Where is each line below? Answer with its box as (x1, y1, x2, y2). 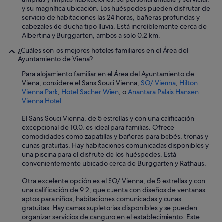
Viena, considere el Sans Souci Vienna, (22, 78, 141, 87)
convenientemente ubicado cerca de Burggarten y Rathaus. (22, 159, 206, 167)
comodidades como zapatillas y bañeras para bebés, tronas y (22, 132, 208, 141)
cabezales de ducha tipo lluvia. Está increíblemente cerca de (22, 22, 207, 31)
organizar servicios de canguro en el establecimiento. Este (22, 212, 200, 221)
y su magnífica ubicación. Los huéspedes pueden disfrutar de (22, 4, 210, 13)
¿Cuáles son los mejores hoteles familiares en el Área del (18, 46, 188, 55)
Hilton (179, 78, 198, 87)
